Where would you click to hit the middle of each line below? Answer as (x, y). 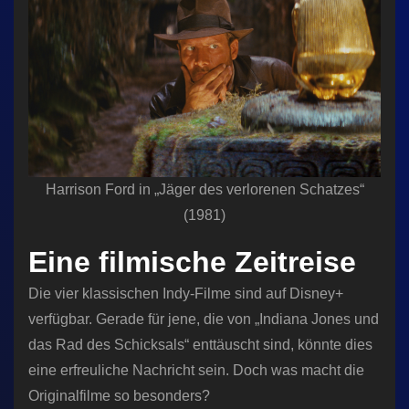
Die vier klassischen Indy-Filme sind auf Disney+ (186, 294)
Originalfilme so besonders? (119, 396)
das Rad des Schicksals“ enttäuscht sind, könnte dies (200, 345)
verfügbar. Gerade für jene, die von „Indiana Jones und (204, 320)
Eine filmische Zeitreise (192, 262)
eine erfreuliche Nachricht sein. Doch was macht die (196, 371)
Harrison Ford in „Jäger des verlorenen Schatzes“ (204, 190)
